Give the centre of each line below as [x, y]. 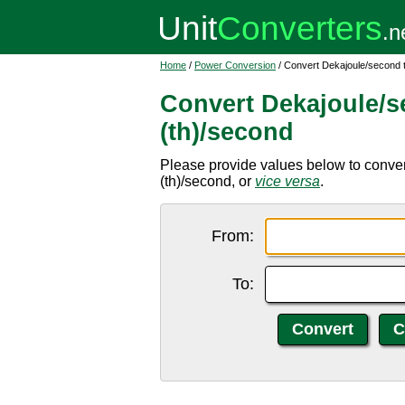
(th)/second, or [207, 181]
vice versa [287, 181]
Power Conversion [235, 65]
